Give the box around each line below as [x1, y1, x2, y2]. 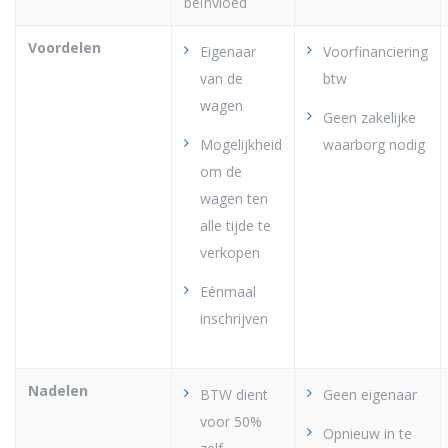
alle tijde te [200, 215, 271, 235]
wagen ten [200, 188, 268, 208]
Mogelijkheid [200, 134, 282, 154]
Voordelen [28, 37, 101, 57]
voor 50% [200, 411, 262, 431]
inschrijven [200, 308, 268, 328]
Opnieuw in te [323, 423, 412, 443]
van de [200, 68, 243, 88]
